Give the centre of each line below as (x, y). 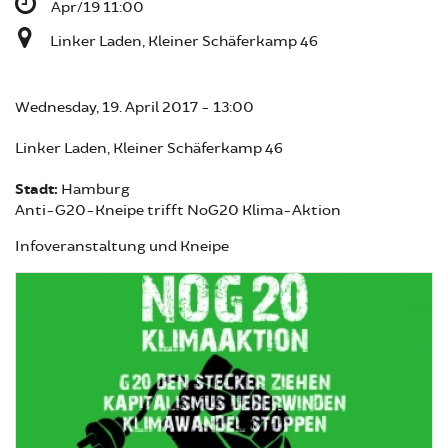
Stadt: (38, 189)
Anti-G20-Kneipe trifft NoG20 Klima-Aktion (178, 210)
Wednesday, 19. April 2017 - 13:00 (134, 107)
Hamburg (95, 189)
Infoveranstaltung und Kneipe (122, 246)
